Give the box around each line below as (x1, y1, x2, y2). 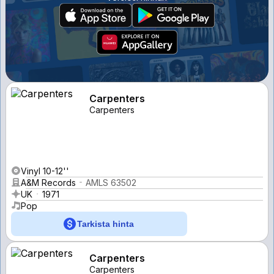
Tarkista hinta (76, 218, 134, 229)
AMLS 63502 (86, 177, 136, 188)
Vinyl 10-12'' (21, 165, 69, 176)
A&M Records (21, 177, 76, 188)
